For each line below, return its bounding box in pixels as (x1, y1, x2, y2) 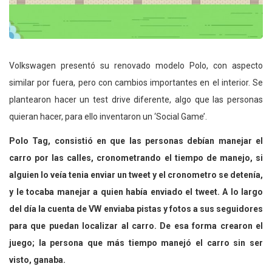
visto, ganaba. (9, 255, 66, 265)
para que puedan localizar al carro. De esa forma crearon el (9, 221, 263, 231)
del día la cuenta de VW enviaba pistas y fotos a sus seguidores (9, 204, 263, 214)
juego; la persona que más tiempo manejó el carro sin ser (9, 238, 263, 248)
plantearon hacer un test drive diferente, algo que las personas (9, 95, 263, 105)
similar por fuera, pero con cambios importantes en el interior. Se (9, 78, 263, 88)
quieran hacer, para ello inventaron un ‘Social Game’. (9, 112, 207, 122)
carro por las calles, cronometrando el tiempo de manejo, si (9, 153, 263, 163)
